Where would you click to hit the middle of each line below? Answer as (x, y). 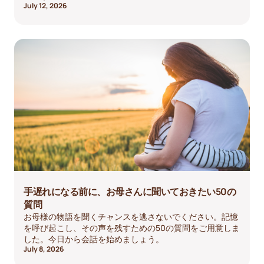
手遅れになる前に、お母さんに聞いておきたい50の (130, 191)
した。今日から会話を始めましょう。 (94, 239)
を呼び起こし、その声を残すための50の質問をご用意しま (132, 227)
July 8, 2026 (44, 249)
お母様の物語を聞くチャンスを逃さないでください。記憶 (131, 216)
